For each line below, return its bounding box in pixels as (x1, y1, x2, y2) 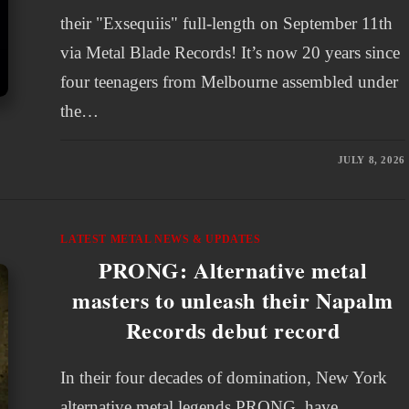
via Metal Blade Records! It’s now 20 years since (60, 43, 401, 62)
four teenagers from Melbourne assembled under (60, 72, 399, 91)
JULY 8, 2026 (337, 154, 405, 165)
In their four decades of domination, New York (60, 368, 388, 387)
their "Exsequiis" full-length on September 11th (60, 14, 393, 33)
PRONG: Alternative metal (98, 254, 368, 286)
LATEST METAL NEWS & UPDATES (60, 233, 261, 246)
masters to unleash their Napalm (72, 284, 393, 316)
